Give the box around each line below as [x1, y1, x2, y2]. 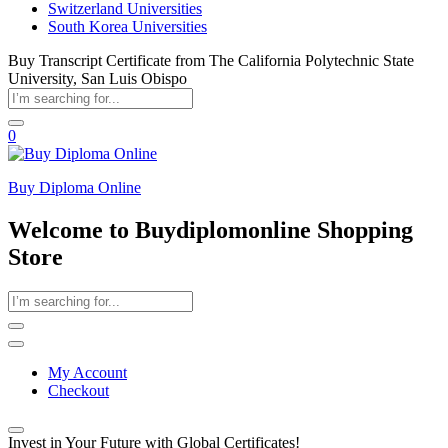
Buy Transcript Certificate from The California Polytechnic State [8, 52, 414, 69]
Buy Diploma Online [8, 179, 141, 196]
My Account [48, 363, 127, 381]
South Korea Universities [48, 18, 207, 35]
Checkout [48, 381, 109, 399]
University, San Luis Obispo [8, 70, 187, 87]
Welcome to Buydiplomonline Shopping [8, 216, 413, 243]
